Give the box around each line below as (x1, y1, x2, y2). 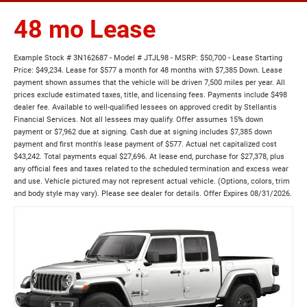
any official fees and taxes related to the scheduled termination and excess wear (14, 164, 288, 174)
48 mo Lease (14, 15, 156, 45)
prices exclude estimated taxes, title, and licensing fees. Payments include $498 (14, 90, 287, 100)
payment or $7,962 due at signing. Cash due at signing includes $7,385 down (14, 127, 272, 137)
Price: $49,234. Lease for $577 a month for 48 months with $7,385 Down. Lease (14, 66, 282, 75)
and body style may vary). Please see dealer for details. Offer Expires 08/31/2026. (14, 189, 292, 199)
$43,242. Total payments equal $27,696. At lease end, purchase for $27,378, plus (14, 152, 284, 162)
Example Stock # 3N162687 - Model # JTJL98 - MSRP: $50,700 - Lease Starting (14, 53, 282, 63)
